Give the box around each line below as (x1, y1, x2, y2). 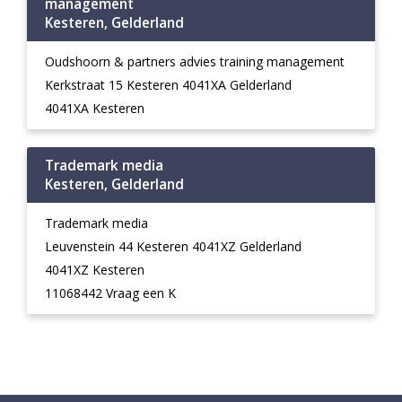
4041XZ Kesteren (45, 261, 144, 278)
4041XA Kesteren (45, 100, 144, 117)
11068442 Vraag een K (45, 284, 176, 301)
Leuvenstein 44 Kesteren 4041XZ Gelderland (45, 238, 301, 255)
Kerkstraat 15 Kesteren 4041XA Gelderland (45, 76, 292, 93)
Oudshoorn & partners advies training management (45, 53, 345, 70)
